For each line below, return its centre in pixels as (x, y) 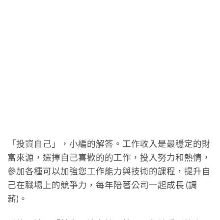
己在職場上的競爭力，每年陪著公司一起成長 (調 (102, 185)
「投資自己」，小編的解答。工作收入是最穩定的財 (109, 143)
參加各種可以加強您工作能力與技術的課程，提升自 (109, 171)
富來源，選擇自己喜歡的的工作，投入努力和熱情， (109, 157)
